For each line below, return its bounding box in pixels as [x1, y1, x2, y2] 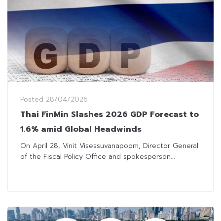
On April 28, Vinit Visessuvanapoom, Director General [20, 140, 198, 151]
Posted [20, 94, 46, 105]
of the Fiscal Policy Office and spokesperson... [20, 151, 175, 162]
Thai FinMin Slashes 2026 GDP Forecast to [20, 108, 199, 120]
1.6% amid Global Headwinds [20, 123, 142, 135]
